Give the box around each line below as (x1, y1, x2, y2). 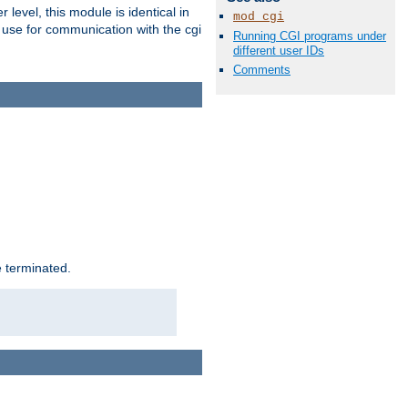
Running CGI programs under (233, 28, 386, 43)
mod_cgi (233, 9, 284, 24)
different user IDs (233, 43, 324, 57)
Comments (233, 63, 291, 77)
